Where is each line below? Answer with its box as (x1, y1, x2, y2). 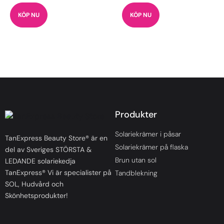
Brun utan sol (115, 155, 156, 165)
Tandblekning (115, 168, 157, 178)
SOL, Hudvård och (5, 179, 63, 189)
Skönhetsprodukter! (5, 191, 68, 200)
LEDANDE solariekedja (5, 156, 75, 166)
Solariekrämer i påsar (115, 129, 181, 139)
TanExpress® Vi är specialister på (5, 168, 111, 177)
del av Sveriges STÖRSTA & (5, 145, 91, 154)
